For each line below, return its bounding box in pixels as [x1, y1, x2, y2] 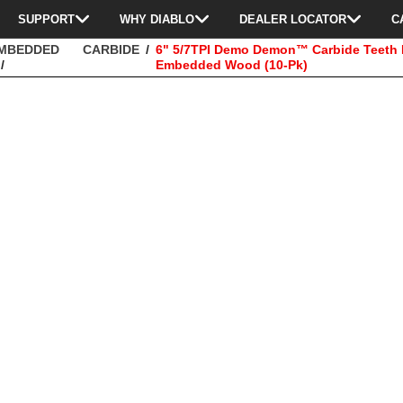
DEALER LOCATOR [239, 12, 346, 26]
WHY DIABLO [120, 12, 194, 26]
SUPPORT [18, 12, 75, 26]
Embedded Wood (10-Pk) [156, 58, 309, 72]
